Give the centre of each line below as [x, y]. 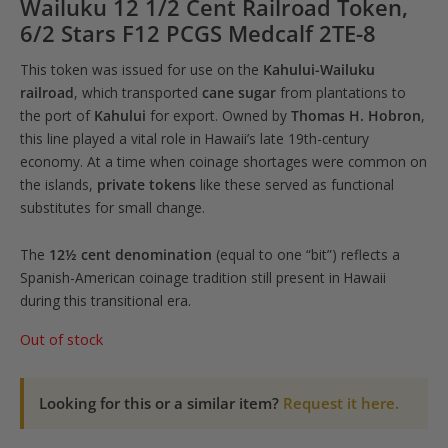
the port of [57, 115]
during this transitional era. [105, 300]
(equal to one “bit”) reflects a [306, 254]
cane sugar [239, 92]
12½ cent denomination [130, 254]
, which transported [138, 92]
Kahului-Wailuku [319, 69]
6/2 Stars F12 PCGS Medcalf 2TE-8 [198, 33]
